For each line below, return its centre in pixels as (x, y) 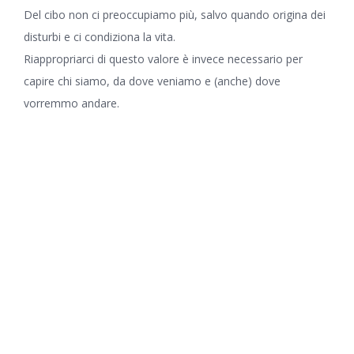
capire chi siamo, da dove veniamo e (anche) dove (152, 81)
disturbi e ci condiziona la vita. (99, 37)
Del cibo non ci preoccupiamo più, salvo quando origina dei (174, 15)
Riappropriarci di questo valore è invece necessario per (163, 59)
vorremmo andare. (71, 103)
